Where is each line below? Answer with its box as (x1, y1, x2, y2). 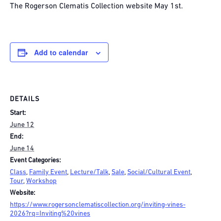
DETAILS (10, 96, 39, 104)
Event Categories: (10, 157, 61, 165)
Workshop (26, 178, 57, 185)
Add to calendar (34, 47, 88, 57)
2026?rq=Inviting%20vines (10, 210, 90, 218)
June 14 (10, 145, 34, 153)
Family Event (29, 169, 67, 177)
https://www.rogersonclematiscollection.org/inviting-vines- (10, 201, 185, 209)
